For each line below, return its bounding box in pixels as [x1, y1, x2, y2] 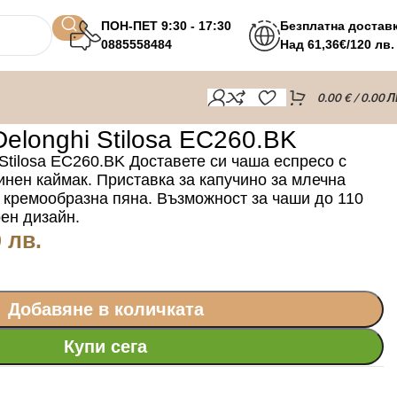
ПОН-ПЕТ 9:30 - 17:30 [101, 19, 231, 33]
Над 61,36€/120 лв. [280, 37, 394, 51]
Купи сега [64, 336, 148, 356]
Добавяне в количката [7, 299, 204, 319]
